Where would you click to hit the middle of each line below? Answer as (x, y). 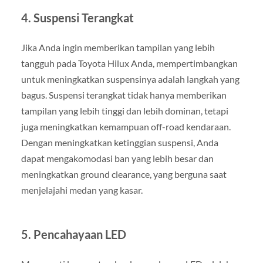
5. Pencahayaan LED (73, 234)
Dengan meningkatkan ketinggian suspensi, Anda (119, 142)
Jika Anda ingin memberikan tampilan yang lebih (118, 47)
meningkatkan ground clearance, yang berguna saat (124, 174)
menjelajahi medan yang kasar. (82, 190)
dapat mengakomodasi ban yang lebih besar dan (117, 158)
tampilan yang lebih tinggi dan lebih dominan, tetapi (124, 110)
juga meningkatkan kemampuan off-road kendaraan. (126, 126)
